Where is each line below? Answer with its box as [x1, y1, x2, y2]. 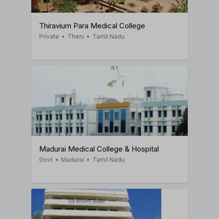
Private [39, 32, 59, 40]
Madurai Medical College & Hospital [39, 144, 159, 153]
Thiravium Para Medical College [39, 21, 145, 30]
